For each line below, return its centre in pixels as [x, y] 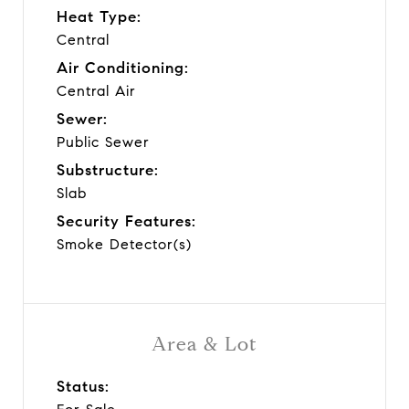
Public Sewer [103, 142]
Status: [83, 386]
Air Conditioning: [123, 68]
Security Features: [126, 221]
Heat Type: [99, 16]
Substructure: [108, 170]
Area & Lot [204, 344]
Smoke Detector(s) [124, 244]
